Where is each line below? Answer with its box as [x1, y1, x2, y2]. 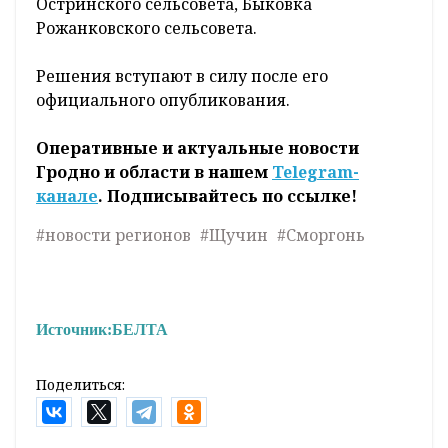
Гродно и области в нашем [36, 161, 272, 184]
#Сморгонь [277, 224, 365, 247]
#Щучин [200, 224, 268, 247]
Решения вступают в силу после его [36, 65, 328, 88]
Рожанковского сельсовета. [36, 17, 261, 40]
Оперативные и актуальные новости [36, 137, 359, 160]
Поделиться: [36, 375, 125, 395]
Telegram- [272, 161, 359, 184]
